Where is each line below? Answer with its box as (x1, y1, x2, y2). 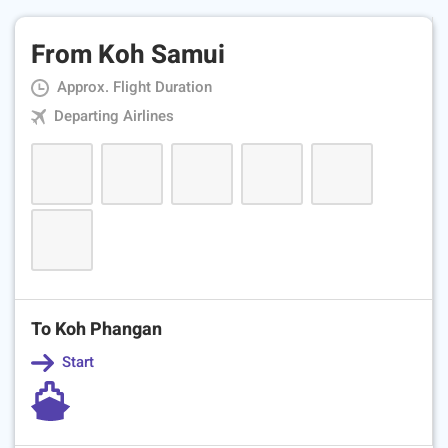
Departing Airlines (50, 105, 174, 127)
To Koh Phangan (31, 316, 162, 343)
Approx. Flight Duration (53, 76, 212, 98)
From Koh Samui (31, 36, 225, 74)
